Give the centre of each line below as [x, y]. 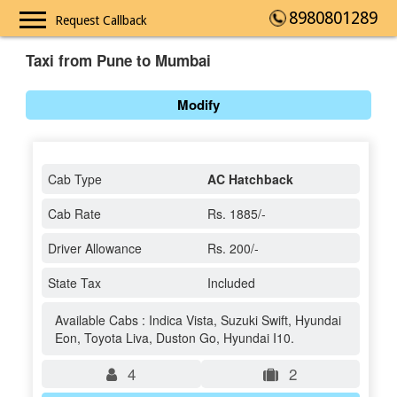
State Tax [74, 283]
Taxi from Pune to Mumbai [119, 61]
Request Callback [101, 20]
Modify [198, 105]
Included [231, 283]
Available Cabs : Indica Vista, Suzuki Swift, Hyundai [198, 320]
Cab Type [74, 179]
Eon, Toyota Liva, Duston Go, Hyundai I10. [174, 338]
